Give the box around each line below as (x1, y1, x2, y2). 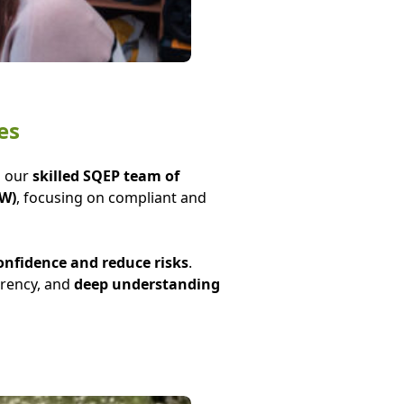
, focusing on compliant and (15, 188, 207, 207)
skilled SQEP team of (32, 166, 179, 186)
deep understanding (73, 274, 220, 294)
